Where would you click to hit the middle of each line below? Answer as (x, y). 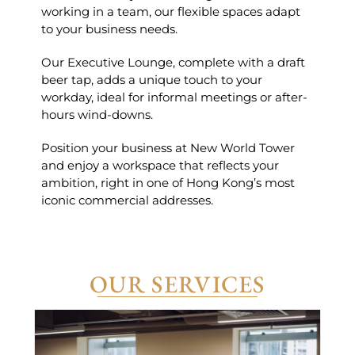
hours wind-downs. (97, 115)
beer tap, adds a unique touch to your (152, 80)
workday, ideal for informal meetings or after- (175, 97)
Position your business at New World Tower (168, 148)
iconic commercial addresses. (128, 200)
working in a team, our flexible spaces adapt (171, 11)
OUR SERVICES (177, 284)
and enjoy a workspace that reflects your (160, 165)
